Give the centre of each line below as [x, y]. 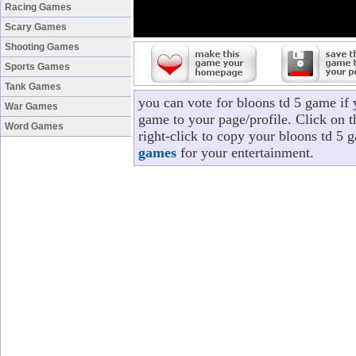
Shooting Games [42, 47]
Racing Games [38, 7]
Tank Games [33, 87]
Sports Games [37, 67]
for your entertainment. [245, 153]
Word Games [34, 126]
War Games [31, 106]
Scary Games [36, 27]
